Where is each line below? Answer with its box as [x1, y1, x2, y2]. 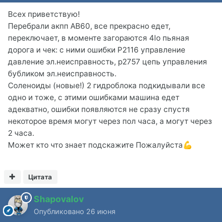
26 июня [86, 207, 115, 216]
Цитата [28, 172, 53, 181]
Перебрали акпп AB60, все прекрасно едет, [8, 21, 170, 31]
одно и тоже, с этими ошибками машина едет [8, 92, 179, 102]
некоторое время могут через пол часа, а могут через [8, 116, 212, 126]
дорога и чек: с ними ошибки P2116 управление [8, 45, 185, 55]
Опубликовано [34, 207, 86, 216]
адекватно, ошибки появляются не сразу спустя [8, 104, 190, 114]
